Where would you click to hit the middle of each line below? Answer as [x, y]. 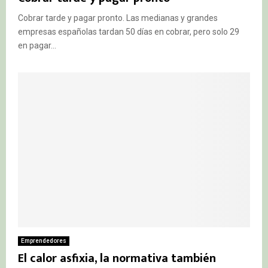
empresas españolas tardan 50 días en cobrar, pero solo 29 [129, 32]
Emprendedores [44, 240]
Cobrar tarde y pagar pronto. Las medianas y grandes [118, 18]
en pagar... [37, 46]
